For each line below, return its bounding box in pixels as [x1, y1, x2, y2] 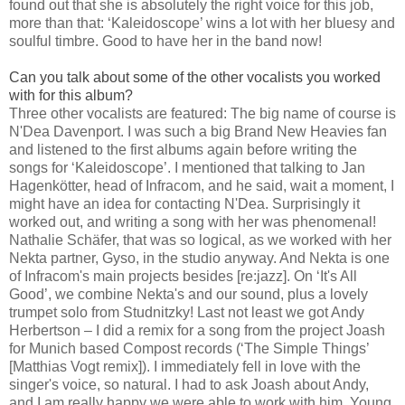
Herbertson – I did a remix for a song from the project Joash [9, 323, 385, 339]
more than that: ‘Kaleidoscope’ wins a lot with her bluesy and [9, 15, 395, 32]
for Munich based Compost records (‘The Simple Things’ [9, 341, 369, 357]
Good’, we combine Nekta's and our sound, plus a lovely [9, 287, 368, 303]
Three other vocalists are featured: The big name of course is [9, 106, 396, 122]
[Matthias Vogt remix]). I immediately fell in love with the [9, 359, 361, 375]
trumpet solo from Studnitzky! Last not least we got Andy [9, 305, 364, 321]
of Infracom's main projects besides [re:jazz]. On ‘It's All [9, 268, 357, 285]
